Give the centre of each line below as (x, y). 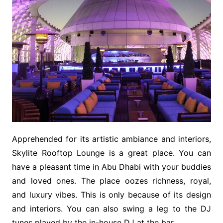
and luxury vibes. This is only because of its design (111, 195)
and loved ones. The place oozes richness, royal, (111, 181)
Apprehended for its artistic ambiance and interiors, (111, 139)
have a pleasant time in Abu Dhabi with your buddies (111, 167)
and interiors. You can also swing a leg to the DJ (111, 209)
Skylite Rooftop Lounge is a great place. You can (111, 153)
